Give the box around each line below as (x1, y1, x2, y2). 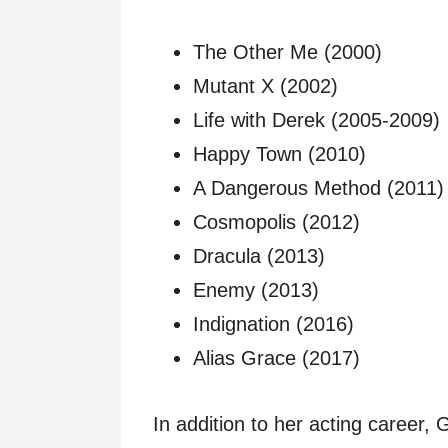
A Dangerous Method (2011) (193, 177, 444, 200)
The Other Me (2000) (193, 41, 382, 64)
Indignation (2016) (193, 313, 354, 336)
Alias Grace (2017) (193, 347, 360, 370)
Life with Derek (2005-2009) (193, 109, 440, 132)
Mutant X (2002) (193, 75, 338, 98)
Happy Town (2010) (193, 143, 366, 166)
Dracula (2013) (193, 245, 325, 268)
